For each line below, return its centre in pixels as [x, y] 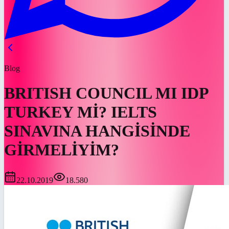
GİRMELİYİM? [62, 150]
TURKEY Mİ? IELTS [81, 112]
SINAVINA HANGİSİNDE [97, 131]
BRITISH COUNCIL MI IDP [106, 93]
